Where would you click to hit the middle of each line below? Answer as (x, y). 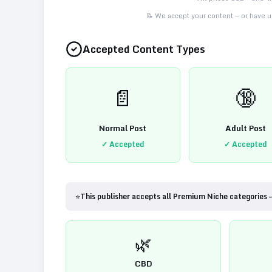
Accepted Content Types (144, 49)
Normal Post (123, 128)
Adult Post (246, 128)
